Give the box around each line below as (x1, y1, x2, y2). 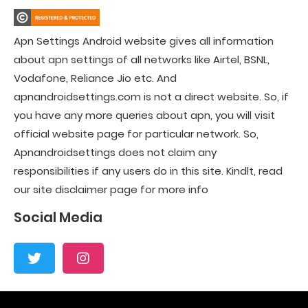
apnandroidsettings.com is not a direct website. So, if (14, 89, 289, 104)
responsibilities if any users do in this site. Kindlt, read (14, 164, 283, 179)
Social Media (14, 208, 102, 228)
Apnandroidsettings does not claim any (14, 145, 217, 160)
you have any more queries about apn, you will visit (14, 108, 275, 123)
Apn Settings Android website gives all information (14, 34, 274, 49)
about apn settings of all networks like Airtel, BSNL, (14, 52, 269, 67)
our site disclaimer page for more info (14, 182, 208, 197)
